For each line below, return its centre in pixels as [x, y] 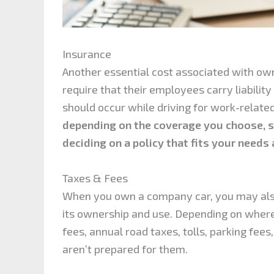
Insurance [87, 54]
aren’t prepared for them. [125, 249]
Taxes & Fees [95, 178]
